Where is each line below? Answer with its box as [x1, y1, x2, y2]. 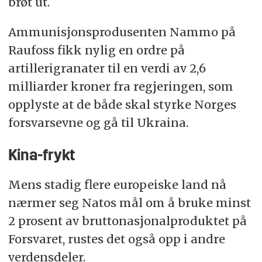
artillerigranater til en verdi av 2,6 [8, 61, 206, 76]
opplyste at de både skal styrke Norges [8, 97, 236, 112]
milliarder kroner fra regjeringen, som [8, 79, 233, 94]
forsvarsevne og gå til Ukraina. [8, 115, 188, 130]
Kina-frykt [8, 149, 75, 164]
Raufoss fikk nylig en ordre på [8, 43, 185, 58]
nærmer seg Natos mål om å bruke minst [8, 195, 251, 211]
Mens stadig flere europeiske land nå [8, 177, 226, 192]
